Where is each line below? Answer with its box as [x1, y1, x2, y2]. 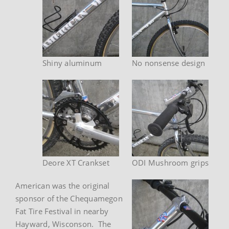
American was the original [15, 180, 110, 191]
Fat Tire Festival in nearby [15, 205, 109, 216]
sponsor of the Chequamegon [15, 193, 123, 203]
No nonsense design [132, 57, 205, 68]
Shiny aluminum [42, 57, 102, 68]
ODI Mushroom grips [132, 157, 209, 168]
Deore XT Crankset [42, 157, 109, 168]
